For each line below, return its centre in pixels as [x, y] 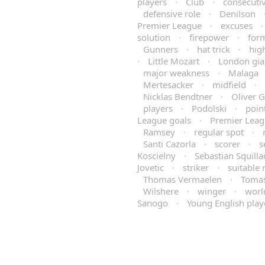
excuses [237, 25]
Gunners [161, 49]
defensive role [172, 14]
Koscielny [156, 156]
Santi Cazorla [169, 144]
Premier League [169, 25]
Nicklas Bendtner [178, 96]
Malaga [243, 73]
